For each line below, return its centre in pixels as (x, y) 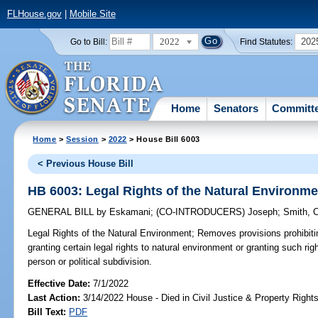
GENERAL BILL (62, 212)
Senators (236, 108)
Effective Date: (61, 283)
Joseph (263, 212)
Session (83, 139)
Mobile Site (92, 14)
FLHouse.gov (34, 14)
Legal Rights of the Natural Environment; (111, 234)
